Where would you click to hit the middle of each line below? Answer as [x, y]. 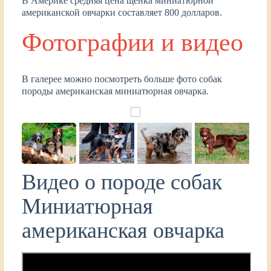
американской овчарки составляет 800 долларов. [122, 12]
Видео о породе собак [122, 182]
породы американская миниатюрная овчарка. [115, 91]
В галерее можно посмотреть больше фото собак [122, 79]
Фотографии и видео [132, 42]
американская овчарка [123, 230]
